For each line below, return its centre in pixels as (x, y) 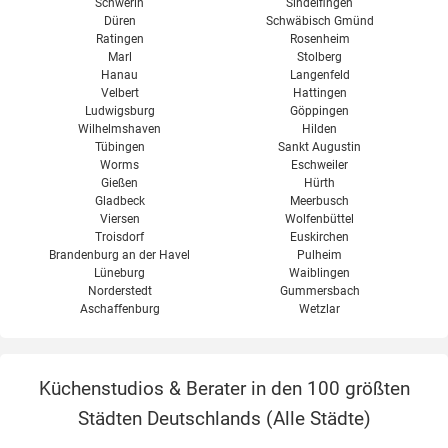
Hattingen (319, 92)
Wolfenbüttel (320, 218)
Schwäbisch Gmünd (319, 20)
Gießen (120, 182)
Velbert (119, 92)
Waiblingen (320, 272)
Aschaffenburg (119, 308)
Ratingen (119, 38)
